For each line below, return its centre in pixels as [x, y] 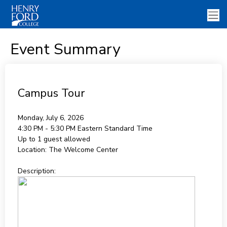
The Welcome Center [83, 150]
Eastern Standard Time [115, 128]
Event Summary [65, 49]
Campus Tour [51, 93]
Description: [36, 171]
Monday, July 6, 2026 [50, 118]
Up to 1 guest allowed [54, 139]
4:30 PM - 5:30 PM [47, 128]
